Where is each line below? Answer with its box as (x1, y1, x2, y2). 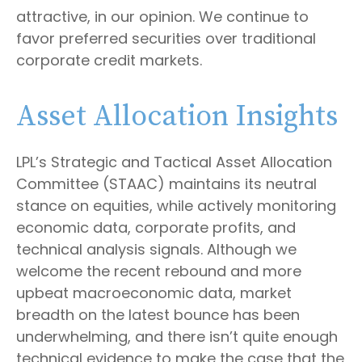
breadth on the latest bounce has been (16, 304, 300, 325)
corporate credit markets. (16, 49, 202, 70)
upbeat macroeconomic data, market (16, 282, 292, 303)
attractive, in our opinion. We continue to (16, 6, 309, 27)
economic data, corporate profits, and (16, 217, 296, 238)
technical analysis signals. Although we (16, 238, 297, 259)
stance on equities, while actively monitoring (16, 195, 336, 216)
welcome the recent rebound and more (16, 260, 301, 281)
